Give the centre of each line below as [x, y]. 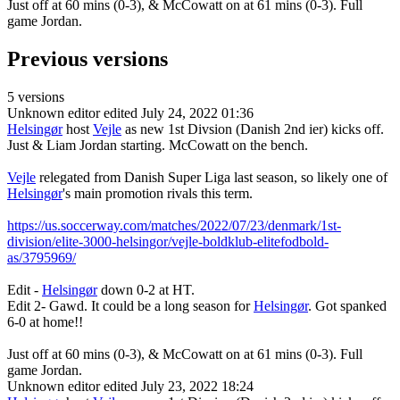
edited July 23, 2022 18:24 [179, 387]
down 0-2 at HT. [146, 290]
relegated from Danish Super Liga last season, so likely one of [212, 178]
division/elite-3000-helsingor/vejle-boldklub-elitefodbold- [168, 242]
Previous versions [87, 59]
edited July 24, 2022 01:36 [179, 113]
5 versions [36, 97]
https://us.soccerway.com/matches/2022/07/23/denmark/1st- [174, 226]
